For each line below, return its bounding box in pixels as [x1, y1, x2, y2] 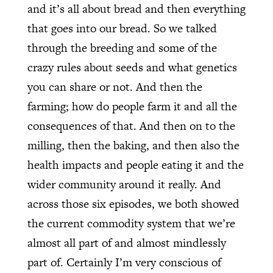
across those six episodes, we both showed [27, 195, 239, 212]
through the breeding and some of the [27, 39, 217, 56]
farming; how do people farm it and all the [27, 97, 237, 115]
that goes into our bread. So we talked [27, 19, 217, 37]
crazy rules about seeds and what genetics [27, 58, 237, 76]
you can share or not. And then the [27, 78, 202, 95]
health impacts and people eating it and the [27, 156, 244, 173]
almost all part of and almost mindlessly [27, 234, 226, 251]
